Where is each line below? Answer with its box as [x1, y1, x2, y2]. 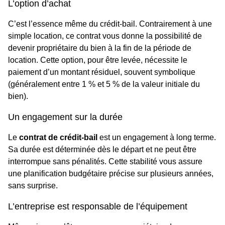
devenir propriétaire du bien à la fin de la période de [8, 44, 191, 53]
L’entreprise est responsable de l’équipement [8, 201, 187, 212]
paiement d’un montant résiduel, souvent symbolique [8, 68, 195, 77]
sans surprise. [8, 181, 58, 190]
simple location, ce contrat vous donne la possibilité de [8, 32, 202, 41]
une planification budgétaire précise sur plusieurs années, [8, 169, 213, 178]
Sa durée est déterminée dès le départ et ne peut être [8, 145, 196, 154]
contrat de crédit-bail [19, 133, 97, 142]
